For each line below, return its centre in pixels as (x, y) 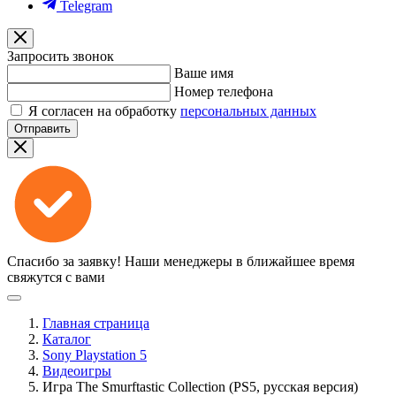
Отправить (42, 129)
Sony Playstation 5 (95, 355)
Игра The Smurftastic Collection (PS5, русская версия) (200, 387)
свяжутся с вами (56, 277)
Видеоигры (77, 371)
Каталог (67, 339)
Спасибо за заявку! (64, 261)
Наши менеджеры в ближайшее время (240, 261)
